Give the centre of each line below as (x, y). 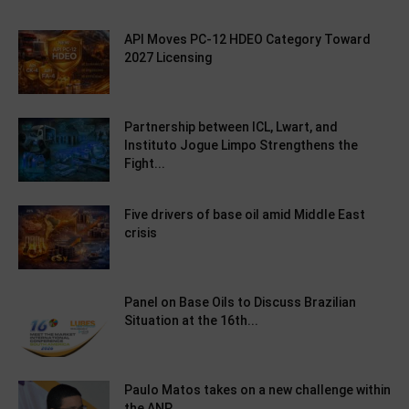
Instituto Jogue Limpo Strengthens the (241, 146)
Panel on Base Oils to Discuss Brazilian (240, 303)
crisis (141, 233)
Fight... (145, 164)
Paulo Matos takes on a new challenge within (257, 390)
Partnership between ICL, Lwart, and (231, 127)
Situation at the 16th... (191, 321)
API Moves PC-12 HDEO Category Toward (247, 40)
